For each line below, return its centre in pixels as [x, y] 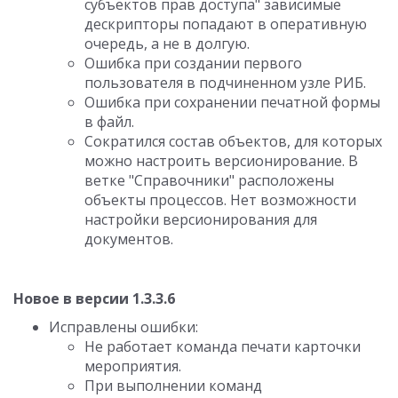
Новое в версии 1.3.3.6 [94, 298]
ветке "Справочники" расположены [209, 180]
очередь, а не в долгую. [167, 44]
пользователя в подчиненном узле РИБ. [225, 83]
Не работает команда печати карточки [223, 346]
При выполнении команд [173, 386]
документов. [129, 239]
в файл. [109, 122]
